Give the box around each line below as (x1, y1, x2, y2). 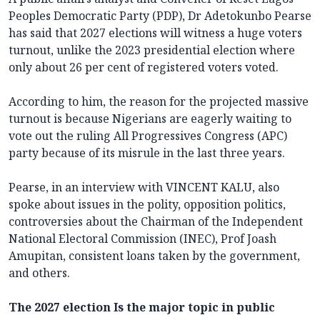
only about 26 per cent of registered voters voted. (9, 59, 279, 75)
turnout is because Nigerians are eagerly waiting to (9, 110, 291, 126)
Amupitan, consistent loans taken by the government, (9, 247, 300, 264)
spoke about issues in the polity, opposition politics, (9, 196, 286, 212)
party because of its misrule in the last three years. (9, 144, 285, 161)
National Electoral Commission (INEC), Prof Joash (9, 230, 276, 246)
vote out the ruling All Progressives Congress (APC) (9, 127, 287, 144)
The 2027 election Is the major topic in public (9, 299, 275, 315)
